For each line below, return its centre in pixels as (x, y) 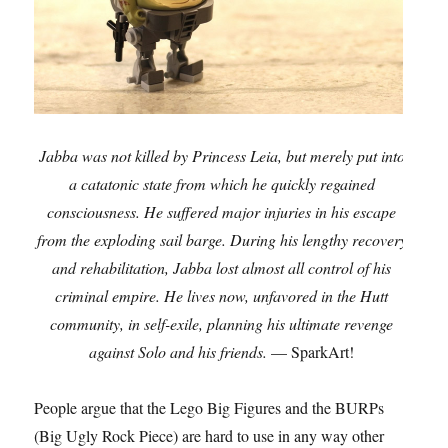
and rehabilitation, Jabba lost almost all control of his (222, 268)
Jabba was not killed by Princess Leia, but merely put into (221, 156)
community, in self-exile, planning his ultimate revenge (222, 324)
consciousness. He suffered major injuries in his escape (222, 212)
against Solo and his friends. (180, 352)
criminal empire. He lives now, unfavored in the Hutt (222, 296)
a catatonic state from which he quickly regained (221, 184)
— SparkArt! (313, 352)
